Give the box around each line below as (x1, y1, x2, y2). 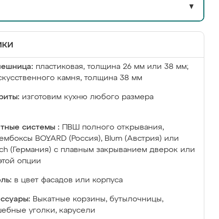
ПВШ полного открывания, (62, 124, 164, 131)
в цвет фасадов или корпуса (14, 176, 123, 184)
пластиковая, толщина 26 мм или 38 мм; (36, 63, 188, 71)
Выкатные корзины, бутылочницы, (33, 196, 163, 203)
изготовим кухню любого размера (22, 93, 153, 101)
